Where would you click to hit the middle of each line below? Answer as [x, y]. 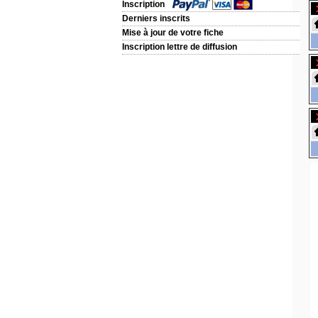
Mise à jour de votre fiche [173, 33]
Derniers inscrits [156, 18]
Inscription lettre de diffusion [180, 47]
